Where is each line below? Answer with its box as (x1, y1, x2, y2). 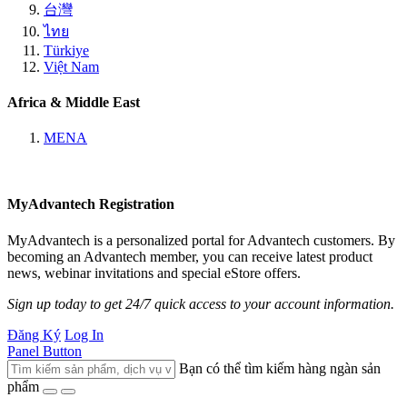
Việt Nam (44, 58, 99, 74)
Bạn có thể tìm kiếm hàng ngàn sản (179, 360, 381, 376)
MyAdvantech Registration (7, 196, 174, 213)
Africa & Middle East (7, 94, 140, 110)
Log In (65, 326, 104, 342)
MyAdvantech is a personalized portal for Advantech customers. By (7, 232, 395, 248)
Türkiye (44, 42, 89, 58)
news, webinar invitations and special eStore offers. (7, 264, 301, 281)
